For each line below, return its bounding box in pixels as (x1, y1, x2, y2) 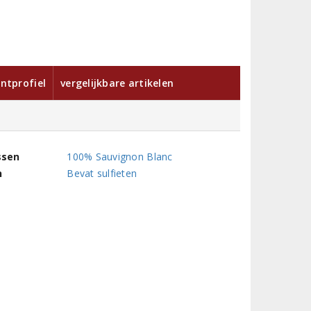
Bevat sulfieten (67, 167, 137, 180)
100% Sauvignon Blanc (67, 150, 173, 164)
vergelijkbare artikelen (60, 76, 174, 90)
